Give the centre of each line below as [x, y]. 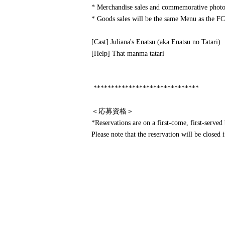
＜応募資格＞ [113, 111]
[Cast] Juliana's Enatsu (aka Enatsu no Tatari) [156, 42]
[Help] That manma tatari [128, 53]
